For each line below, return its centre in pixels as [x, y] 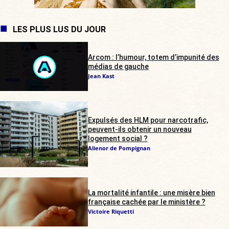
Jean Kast [101, 76]
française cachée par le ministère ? [146, 202]
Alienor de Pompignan [119, 148]
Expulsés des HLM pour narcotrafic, [148, 120]
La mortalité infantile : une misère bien [151, 192]
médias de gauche [118, 66]
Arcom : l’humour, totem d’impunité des [153, 57]
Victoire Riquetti [111, 211]
